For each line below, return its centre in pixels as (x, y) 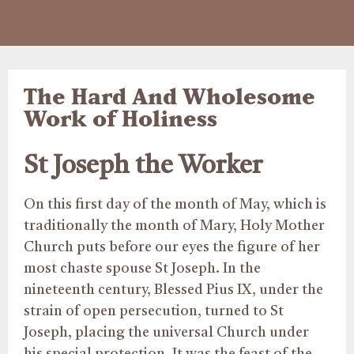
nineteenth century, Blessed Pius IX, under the (173, 290)
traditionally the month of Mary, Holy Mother (174, 226)
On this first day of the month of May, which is (175, 205)
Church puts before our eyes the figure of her (172, 247)
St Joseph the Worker (143, 167)
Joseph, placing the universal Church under (166, 333)
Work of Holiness (121, 118)
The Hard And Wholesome (169, 96)
